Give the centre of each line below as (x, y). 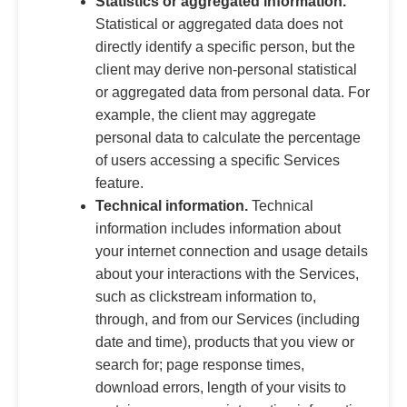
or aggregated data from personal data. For (233, 92)
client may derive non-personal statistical (226, 69)
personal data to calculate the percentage (228, 137)
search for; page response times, (200, 364)
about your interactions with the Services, (227, 273)
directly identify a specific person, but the (225, 46)
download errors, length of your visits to (221, 387)
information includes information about (218, 228)
